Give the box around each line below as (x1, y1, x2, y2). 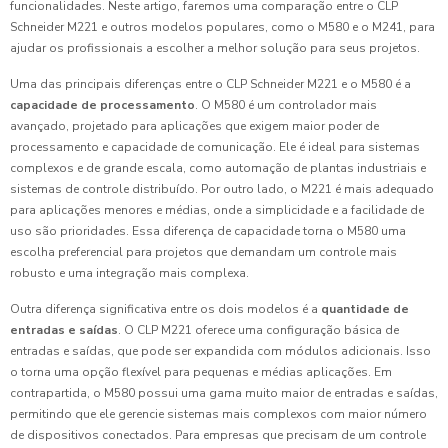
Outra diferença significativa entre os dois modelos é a (10, 301, 321, 318)
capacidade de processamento (10, 97, 195, 114)
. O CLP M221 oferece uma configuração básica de (118, 322, 399, 339)
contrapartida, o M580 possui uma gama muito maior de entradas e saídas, (10, 385, 438, 402)
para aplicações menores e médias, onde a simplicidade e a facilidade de (10, 202, 424, 219)
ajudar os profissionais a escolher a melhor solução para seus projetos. (10, 40, 420, 57)
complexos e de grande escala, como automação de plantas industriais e (10, 160, 426, 177)
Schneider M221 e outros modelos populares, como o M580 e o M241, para (10, 19, 435, 36)
